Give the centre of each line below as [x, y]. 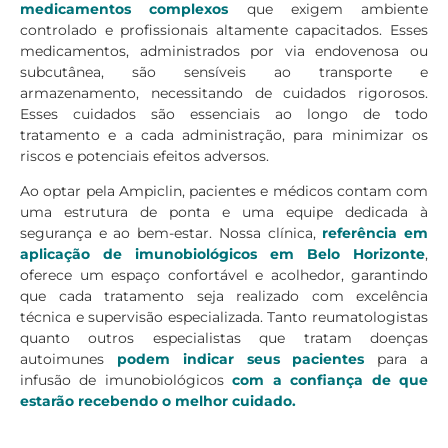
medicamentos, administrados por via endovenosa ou [224, 50]
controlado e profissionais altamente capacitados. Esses [224, 29]
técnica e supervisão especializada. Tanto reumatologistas [224, 317]
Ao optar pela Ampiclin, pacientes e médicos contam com [224, 191]
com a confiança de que [330, 380]
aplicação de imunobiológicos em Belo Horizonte [222, 254]
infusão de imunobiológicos [126, 380]
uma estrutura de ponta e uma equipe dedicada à [224, 212]
